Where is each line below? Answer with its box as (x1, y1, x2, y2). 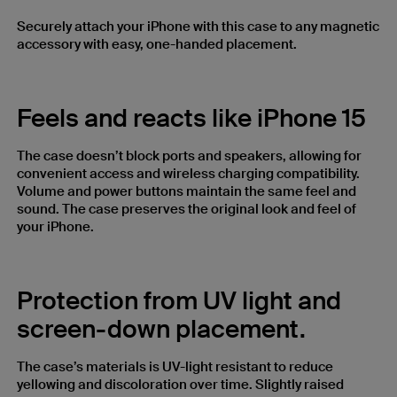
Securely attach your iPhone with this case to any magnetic (17, 18, 379, 36)
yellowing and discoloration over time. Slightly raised (17, 376, 344, 394)
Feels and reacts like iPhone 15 (17, 102, 366, 136)
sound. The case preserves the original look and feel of (17, 200, 356, 219)
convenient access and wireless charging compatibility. (17, 165, 360, 183)
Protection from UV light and (17, 284, 341, 318)
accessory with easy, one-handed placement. (17, 35, 297, 54)
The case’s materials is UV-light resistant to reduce (17, 358, 333, 377)
